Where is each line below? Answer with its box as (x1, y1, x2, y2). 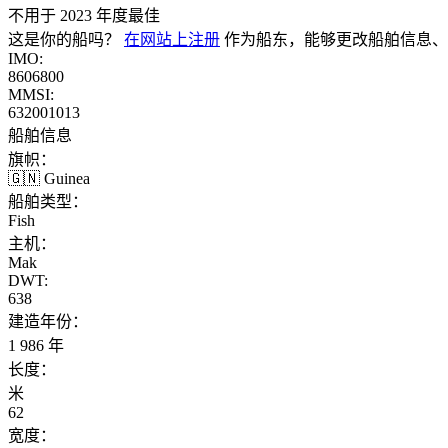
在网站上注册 (124, 30, 220, 48)
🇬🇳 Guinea (8, 169, 90, 187)
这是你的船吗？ (8, 30, 124, 48)
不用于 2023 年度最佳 (8, 6, 160, 24)
